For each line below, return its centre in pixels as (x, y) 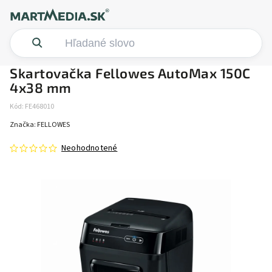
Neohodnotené (90, 148)
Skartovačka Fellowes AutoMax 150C (130, 73)
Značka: (23, 125)
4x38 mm (41, 88)
